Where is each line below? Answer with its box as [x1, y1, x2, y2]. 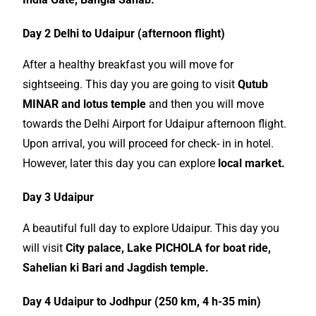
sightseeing [23, 78, 80, 91]
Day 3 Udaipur [23, 190, 95, 204]
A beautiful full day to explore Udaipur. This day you [23, 221, 280, 235]
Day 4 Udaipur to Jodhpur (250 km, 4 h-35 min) [23, 295, 262, 308]
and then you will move [149, 97, 265, 111]
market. [242, 157, 286, 170]
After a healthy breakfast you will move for [23, 58, 234, 71]
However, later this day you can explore [23, 157, 219, 170]
